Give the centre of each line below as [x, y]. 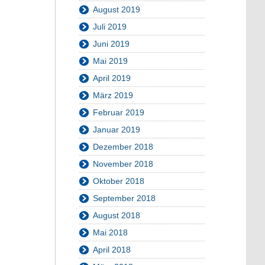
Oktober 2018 [119, 181]
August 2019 [117, 9]
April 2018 [112, 249]
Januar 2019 [117, 129]
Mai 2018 [110, 232]
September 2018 [124, 198]
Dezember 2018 [123, 146]
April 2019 [112, 78]
